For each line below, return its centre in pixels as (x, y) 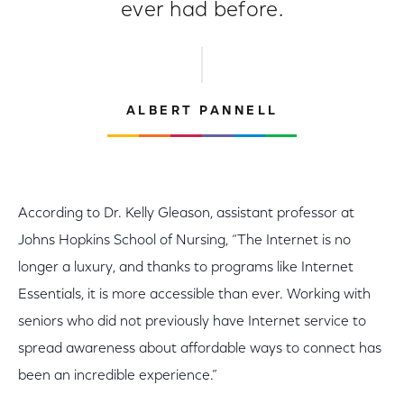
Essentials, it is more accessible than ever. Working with (194, 294)
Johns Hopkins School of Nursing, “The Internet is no (184, 240)
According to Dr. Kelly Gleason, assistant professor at (186, 213)
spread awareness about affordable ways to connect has (200, 349)
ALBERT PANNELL (202, 111)
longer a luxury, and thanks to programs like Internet (186, 267)
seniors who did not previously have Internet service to (192, 321)
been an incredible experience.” (118, 376)
